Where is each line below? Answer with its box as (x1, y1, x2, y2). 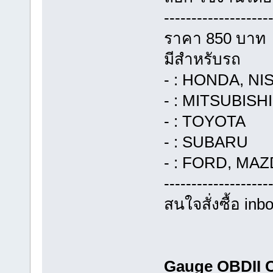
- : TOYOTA (163, 112, 246, 130)
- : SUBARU (163, 132, 248, 151)
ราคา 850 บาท (163, 29, 266, 48)
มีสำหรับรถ (163, 49, 241, 68)
